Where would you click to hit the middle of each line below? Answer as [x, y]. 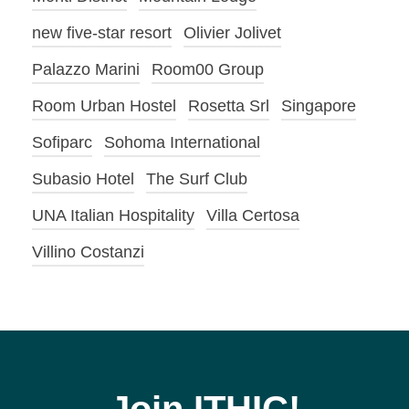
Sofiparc [62, 143]
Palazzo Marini [86, 70]
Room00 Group [208, 70]
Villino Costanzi [88, 252]
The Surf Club [197, 179]
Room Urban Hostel [104, 106]
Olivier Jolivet [232, 33]
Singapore [319, 106]
